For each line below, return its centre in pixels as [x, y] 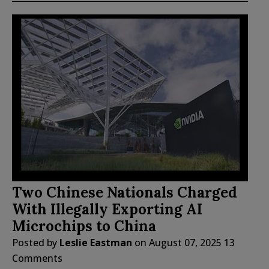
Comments [37, 258]
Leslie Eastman [96, 243]
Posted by [36, 243]
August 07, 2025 [185, 243]
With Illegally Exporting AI [107, 210]
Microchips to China [84, 226]
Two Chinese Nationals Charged [125, 193]
